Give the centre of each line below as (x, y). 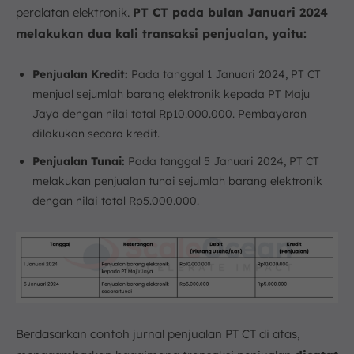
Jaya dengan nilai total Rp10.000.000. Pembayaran (169, 114)
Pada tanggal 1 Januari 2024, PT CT (224, 75)
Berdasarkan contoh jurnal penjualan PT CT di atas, (158, 333)
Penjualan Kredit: (80, 75)
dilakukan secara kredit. (96, 134)
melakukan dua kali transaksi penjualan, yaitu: (161, 34)
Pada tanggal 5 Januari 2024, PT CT (222, 162)
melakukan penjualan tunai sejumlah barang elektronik (177, 181)
